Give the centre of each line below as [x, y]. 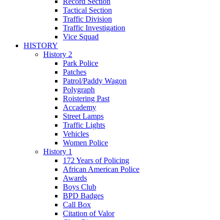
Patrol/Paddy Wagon [95, 81]
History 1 [58, 152]
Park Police [81, 63]
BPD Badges [83, 196]
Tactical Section [87, 10]
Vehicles [76, 134]
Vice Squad [81, 37]
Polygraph [79, 90]
